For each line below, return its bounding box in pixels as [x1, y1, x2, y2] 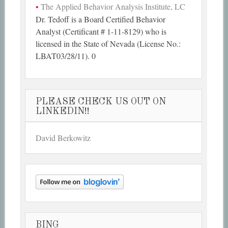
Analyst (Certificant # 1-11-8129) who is [36, 25, 167, 37]
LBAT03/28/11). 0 [36, 50, 96, 61]
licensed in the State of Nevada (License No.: [36, 38, 181, 49]
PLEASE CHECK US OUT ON [36, 97, 166, 106]
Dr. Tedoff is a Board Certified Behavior [36, 13, 166, 24]
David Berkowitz [36, 132, 91, 143]
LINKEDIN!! [36, 106, 90, 116]
